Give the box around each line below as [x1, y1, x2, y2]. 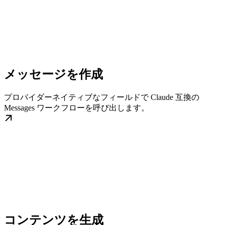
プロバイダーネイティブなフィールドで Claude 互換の [4, 93, 199, 102]
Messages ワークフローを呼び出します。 [4, 103, 149, 113]
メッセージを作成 [4, 68, 103, 81]
